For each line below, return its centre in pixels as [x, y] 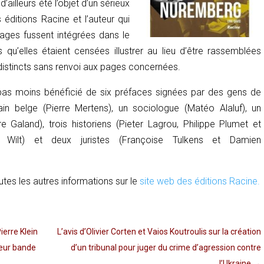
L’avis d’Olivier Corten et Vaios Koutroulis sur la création [159, 231]
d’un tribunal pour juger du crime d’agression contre [166, 247]
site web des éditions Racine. [199, 181]
